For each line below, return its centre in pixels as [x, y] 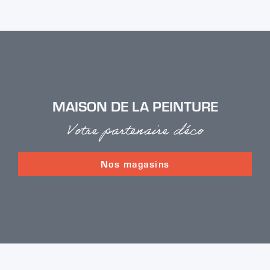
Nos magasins [135, 163]
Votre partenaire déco [135, 132]
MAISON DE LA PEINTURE [135, 105]
